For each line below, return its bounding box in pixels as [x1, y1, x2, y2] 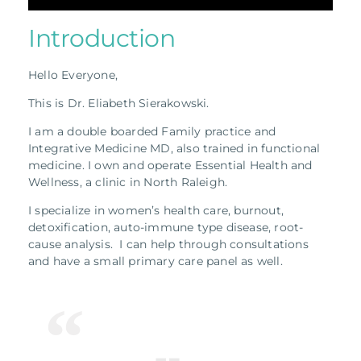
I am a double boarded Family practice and [28, 123, 276, 139]
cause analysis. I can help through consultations [28, 236, 309, 251]
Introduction [28, 23, 175, 53]
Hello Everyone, [28, 67, 118, 82]
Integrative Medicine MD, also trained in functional [28, 140, 321, 156]
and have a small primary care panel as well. [28, 253, 287, 268]
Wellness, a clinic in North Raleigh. [28, 174, 234, 189]
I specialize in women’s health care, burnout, [28, 202, 284, 218]
